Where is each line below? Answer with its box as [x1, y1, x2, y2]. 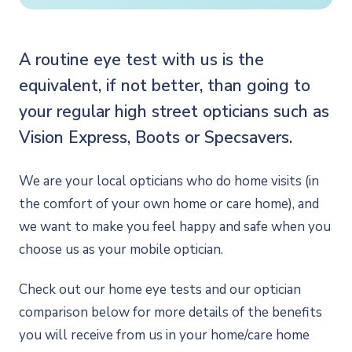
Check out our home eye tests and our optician [19, 280, 301, 299]
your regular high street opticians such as [19, 101, 329, 123]
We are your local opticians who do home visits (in [19, 172, 319, 190]
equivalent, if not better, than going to [19, 75, 310, 97]
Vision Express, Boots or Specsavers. [19, 126, 292, 148]
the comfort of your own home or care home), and [19, 195, 319, 213]
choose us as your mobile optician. [19, 240, 223, 258]
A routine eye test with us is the [19, 49, 264, 71]
